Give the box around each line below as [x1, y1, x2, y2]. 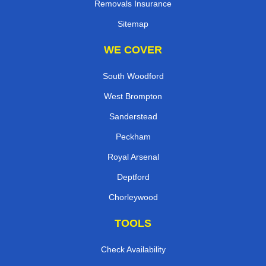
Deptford [116, 172, 150, 182]
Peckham [115, 131, 151, 141]
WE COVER [104, 43, 162, 56]
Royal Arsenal [107, 151, 159, 161]
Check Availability [100, 244, 166, 254]
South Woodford [102, 71, 164, 81]
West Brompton [104, 91, 162, 101]
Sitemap [118, 18, 148, 28]
